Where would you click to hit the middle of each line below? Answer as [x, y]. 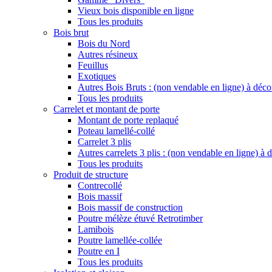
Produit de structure [91, 175]
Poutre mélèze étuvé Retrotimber [140, 219]
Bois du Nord [104, 44]
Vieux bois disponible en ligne [136, 11]
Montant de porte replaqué [128, 120]
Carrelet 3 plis [104, 142]
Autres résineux [108, 55]
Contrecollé [100, 186]
